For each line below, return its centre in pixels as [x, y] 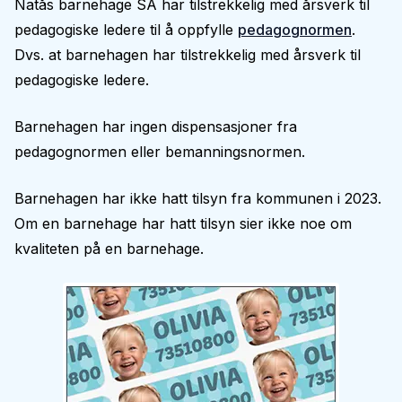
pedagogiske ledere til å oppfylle [126, 30]
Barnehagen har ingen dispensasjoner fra [156, 127]
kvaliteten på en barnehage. [109, 249]
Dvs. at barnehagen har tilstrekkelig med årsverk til [188, 55]
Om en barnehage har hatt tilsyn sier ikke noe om [183, 223]
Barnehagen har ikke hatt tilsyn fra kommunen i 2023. [198, 198]
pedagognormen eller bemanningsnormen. [160, 152]
